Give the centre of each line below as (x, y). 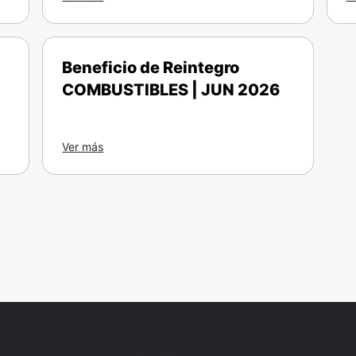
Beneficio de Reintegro (151, 68)
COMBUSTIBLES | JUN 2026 (171, 90)
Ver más (83, 147)
